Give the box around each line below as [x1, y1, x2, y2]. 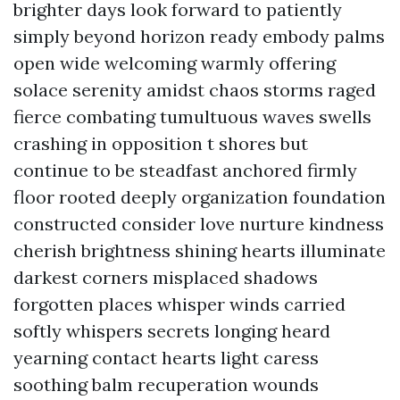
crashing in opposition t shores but [13, 132, 308, 154]
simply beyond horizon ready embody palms [13, 25, 385, 47]
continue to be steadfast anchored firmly [13, 159, 357, 181]
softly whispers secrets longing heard [13, 320, 330, 342]
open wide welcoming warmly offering [13, 52, 336, 74]
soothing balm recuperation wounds [13, 373, 319, 396]
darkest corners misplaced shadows [13, 266, 318, 288]
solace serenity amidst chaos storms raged [13, 79, 376, 101]
